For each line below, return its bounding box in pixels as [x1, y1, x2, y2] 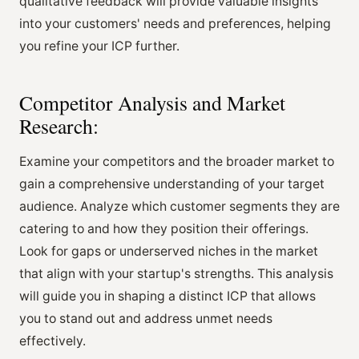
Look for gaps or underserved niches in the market [19, 243, 318, 259]
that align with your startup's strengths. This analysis [19, 265, 333, 281]
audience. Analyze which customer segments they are [19, 198, 340, 214]
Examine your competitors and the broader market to [19, 153, 334, 169]
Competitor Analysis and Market [19, 88, 285, 116]
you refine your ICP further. [19, 38, 179, 54]
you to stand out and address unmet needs [19, 310, 272, 326]
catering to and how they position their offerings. [19, 220, 309, 236]
